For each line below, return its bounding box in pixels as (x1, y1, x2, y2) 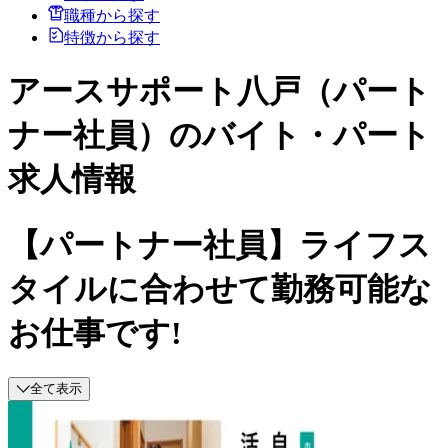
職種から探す (64, 6, 160, 24)
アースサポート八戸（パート (8, 73, 431, 110)
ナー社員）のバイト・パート (8, 117, 431, 154)
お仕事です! (8, 314, 182, 351)
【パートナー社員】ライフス (8, 226, 431, 263)
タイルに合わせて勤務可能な (8, 270, 432, 307)
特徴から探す (64, 28, 160, 46)
